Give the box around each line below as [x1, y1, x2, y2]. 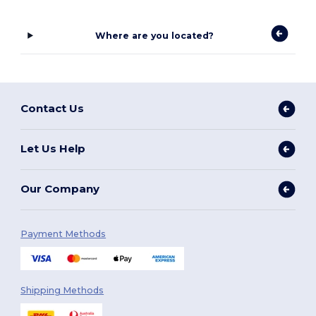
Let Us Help [20, 142, 86, 156]
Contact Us [20, 102, 85, 116]
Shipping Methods [20, 284, 104, 296]
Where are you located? [95, 30, 214, 41]
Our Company [20, 182, 100, 196]
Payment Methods [20, 228, 107, 239]
